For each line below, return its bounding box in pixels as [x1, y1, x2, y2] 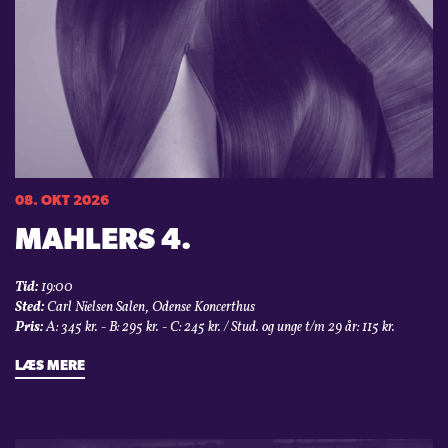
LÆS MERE [15, 358, 85, 374]
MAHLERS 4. [15, 225, 192, 257]
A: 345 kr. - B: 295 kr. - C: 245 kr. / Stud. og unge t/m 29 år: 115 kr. [43, 317, 395, 337]
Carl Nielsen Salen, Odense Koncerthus [44, 297, 255, 317]
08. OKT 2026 [15, 193, 109, 209]
